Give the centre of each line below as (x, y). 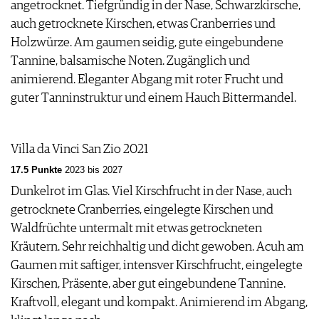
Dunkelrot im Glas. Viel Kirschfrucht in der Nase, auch (151, 192)
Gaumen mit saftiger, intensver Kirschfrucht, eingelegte (157, 266)
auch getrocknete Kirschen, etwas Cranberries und (143, 25)
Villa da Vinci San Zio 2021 (79, 150)
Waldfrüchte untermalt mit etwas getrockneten (136, 229)
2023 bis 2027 (92, 171)
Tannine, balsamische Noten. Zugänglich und (130, 62)
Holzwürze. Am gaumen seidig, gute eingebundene (147, 43)
